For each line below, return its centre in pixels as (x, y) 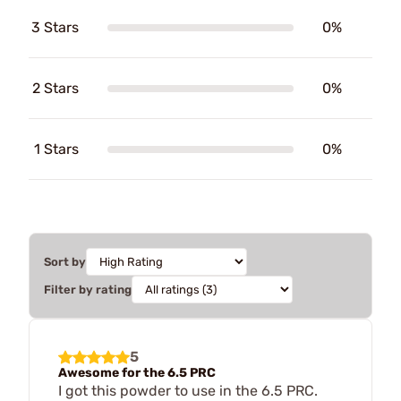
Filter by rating (88, 290)
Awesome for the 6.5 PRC (137, 373)
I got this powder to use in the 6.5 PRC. (188, 391)
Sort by (65, 262)
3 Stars (55, 27)
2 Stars (55, 88)
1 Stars (56, 149)
